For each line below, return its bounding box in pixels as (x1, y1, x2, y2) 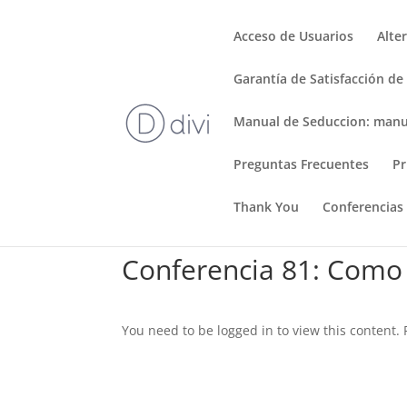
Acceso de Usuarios (233, 27, 354, 45)
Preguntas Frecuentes (233, 155, 370, 173)
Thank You (233, 198, 300, 215)
